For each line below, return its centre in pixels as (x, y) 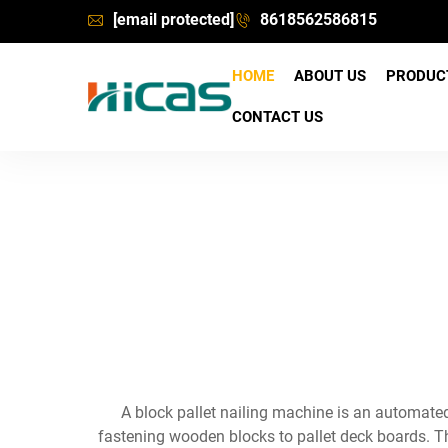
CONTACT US (277, 117)
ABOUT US (329, 76)
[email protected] (173, 19)
